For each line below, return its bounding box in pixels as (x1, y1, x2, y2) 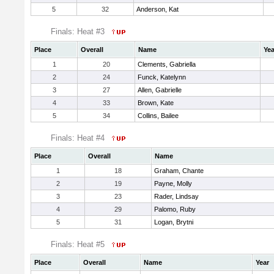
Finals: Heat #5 (51, 240, 107, 249)
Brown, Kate (138, 99, 174, 106)
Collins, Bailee (138, 112, 179, 119)
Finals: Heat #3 (51, 27, 107, 36)
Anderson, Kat (136, 6, 179, 13)
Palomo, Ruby (154, 206, 196, 213)
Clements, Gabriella (138, 61, 196, 68)
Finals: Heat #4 (51, 133, 107, 143)
